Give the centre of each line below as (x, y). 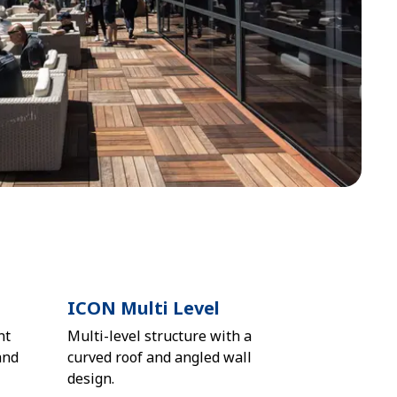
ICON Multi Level (144, 308)
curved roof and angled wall (160, 357)
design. (91, 378)
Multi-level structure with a (160, 336)
